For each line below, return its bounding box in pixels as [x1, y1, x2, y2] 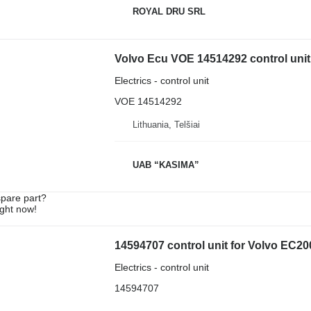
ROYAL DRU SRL [132, 6, 205, 17]
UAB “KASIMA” [132, 159, 199, 170]
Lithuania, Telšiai [132, 119, 200, 131]
